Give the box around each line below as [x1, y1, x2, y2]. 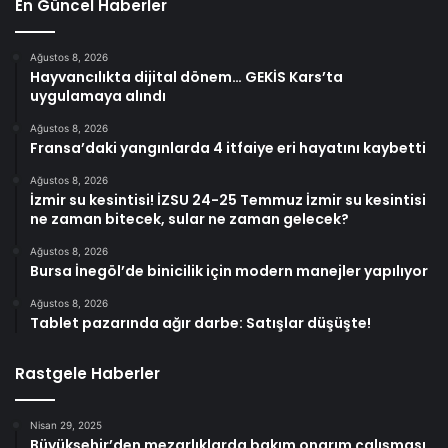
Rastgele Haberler [15, 363, 160, 385]
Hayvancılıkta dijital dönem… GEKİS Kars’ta [30, 67, 343, 88]
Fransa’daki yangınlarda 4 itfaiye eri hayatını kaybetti [30, 138, 426, 159]
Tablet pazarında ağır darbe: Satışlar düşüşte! [30, 313, 371, 334]
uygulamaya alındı [30, 86, 166, 107]
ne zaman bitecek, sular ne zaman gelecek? [30, 209, 349, 230]
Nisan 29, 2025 [30, 419, 102, 432]
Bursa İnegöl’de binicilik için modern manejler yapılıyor [30, 261, 428, 282]
